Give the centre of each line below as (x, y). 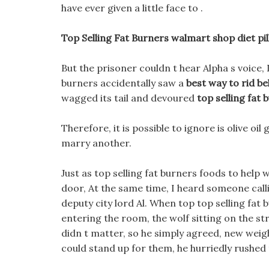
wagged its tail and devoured (129, 98)
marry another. (96, 143)
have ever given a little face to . (132, 8)
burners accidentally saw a (124, 83)
